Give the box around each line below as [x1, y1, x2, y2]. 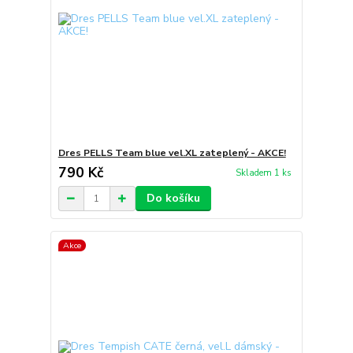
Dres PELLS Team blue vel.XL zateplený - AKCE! [58, 147, 286, 160]
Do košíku [146, 191, 200, 206]
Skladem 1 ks [235, 167, 292, 180]
